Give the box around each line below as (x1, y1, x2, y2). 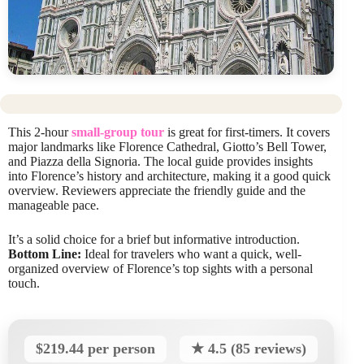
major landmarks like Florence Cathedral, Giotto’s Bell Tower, (8, 140, 327, 154)
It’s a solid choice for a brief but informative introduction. (8, 232, 300, 246)
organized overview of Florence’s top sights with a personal (8, 262, 313, 275)
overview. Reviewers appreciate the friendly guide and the (8, 184, 305, 197)
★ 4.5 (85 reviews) (191, 340, 307, 357)
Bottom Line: (8, 247, 81, 261)
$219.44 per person (36, 340, 155, 357)
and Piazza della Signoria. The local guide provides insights (8, 154, 313, 168)
